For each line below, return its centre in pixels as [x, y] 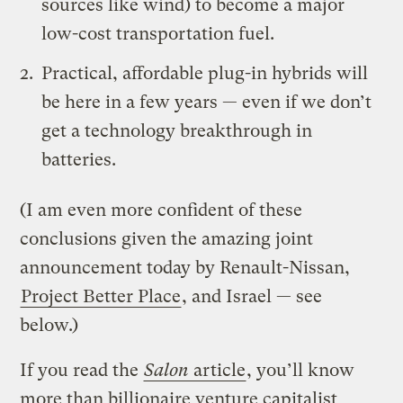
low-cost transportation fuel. [158, 33]
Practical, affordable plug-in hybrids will [205, 73]
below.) [49, 325]
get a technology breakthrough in [177, 130]
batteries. [79, 159]
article [218, 370]
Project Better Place [101, 296]
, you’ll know [301, 370]
